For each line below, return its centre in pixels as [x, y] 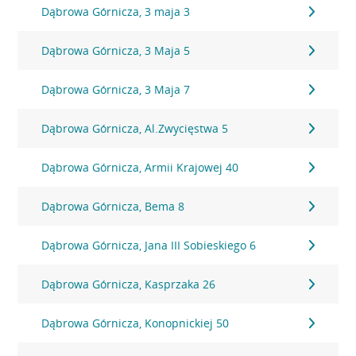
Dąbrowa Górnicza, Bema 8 [113, 206]
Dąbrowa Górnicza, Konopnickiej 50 [135, 323]
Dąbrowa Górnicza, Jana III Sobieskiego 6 [149, 245]
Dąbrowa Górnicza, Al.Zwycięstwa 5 [135, 128]
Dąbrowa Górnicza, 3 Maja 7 [116, 89]
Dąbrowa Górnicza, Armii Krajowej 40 [140, 167]
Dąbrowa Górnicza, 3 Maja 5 [116, 50]
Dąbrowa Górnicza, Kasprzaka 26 [129, 284]
